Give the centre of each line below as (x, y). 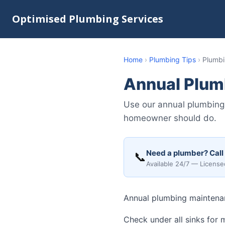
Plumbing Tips (173, 60)
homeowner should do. (170, 118)
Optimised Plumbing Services (88, 19)
